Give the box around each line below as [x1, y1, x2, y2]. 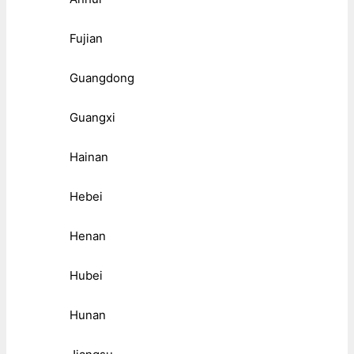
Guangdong [70, 70, 134, 85]
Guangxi [70, 109, 115, 125]
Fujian [70, 30, 103, 46]
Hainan [70, 149, 108, 164]
